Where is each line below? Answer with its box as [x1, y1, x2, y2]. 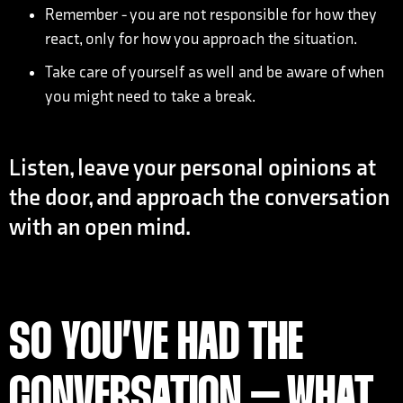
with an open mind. [9, 214, 191, 242]
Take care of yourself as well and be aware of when [45, 63, 384, 82]
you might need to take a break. [45, 87, 255, 106]
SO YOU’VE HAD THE [9, 320, 303, 370]
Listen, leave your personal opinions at [9, 155, 376, 183]
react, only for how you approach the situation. [45, 30, 357, 49]
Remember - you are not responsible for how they [45, 5, 377, 24]
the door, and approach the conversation [9, 184, 390, 212]
